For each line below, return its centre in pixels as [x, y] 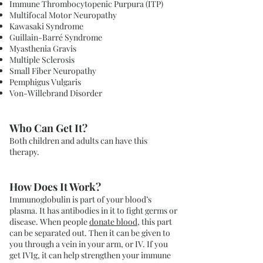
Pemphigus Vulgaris [45, 82]
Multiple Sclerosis [42, 60]
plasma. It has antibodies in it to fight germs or [93, 210]
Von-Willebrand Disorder [56, 93]
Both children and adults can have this [78, 141]
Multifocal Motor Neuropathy [63, 15]
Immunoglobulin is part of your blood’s [80, 199]
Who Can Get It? [48, 128]
